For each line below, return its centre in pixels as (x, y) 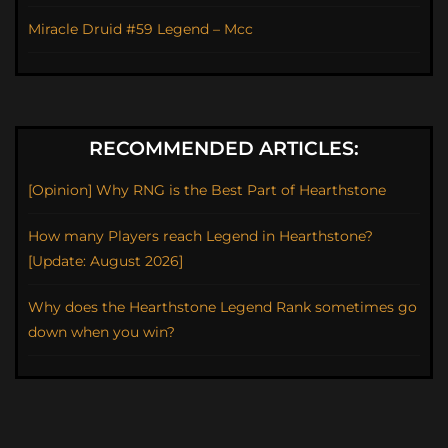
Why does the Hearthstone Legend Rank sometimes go (222, 307)
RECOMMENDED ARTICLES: (224, 148)
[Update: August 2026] (105, 261)
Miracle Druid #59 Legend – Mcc (140, 29)
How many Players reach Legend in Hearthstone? (200, 236)
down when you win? (101, 332)
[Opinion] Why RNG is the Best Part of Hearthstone (207, 190)
